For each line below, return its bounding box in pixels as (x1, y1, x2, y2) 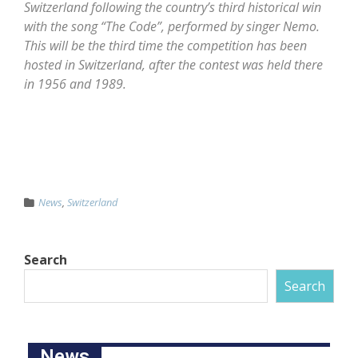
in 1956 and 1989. (24, 75, 126, 93)
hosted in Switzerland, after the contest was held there (24, 56, 323, 74)
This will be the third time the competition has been (24, 37, 307, 55)
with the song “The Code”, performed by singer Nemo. (24, 18, 320, 36)
